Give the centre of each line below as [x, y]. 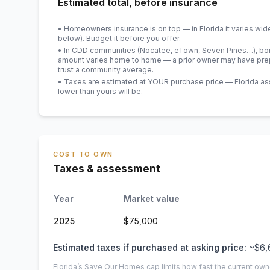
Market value [152, 199]
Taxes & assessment [107, 169]
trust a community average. [106, 70]
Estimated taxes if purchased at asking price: [150, 247]
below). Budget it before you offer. [119, 38]
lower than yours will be [99, 91]
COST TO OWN [83, 154]
